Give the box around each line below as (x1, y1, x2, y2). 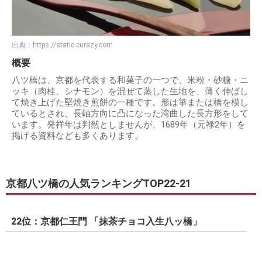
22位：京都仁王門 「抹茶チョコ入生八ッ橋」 (11, 216, 202, 227)
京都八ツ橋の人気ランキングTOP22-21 (6, 177, 191, 190)
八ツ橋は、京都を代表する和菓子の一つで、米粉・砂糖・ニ (12, 75, 249, 86)
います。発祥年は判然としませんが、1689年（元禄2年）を (12, 119, 246, 130)
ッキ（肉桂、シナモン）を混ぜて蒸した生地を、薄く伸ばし (12, 86, 249, 97)
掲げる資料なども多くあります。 (12, 130, 143, 142)
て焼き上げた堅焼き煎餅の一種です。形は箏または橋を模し (12, 97, 249, 108)
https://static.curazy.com (33, 41, 113, 50)
